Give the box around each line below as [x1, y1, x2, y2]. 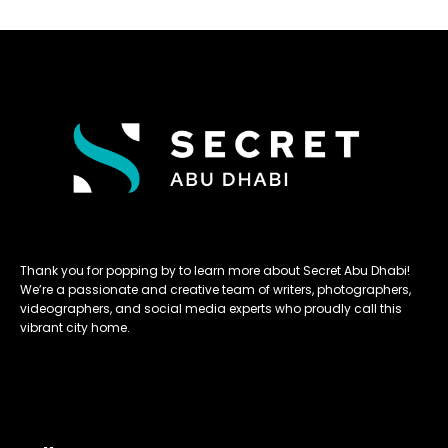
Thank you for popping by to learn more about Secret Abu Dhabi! [20, 262, 410, 280]
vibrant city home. [20, 319, 130, 337]
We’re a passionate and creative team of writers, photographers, [20, 281, 411, 299]
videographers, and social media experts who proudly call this [20, 300, 402, 318]
